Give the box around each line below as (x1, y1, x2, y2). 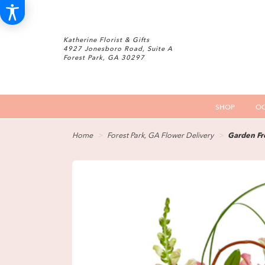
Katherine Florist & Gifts (63, 35, 150, 44)
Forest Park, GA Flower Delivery (107, 130, 214, 141)
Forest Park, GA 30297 (63, 53, 145, 62)
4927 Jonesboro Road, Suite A (63, 44, 173, 53)
